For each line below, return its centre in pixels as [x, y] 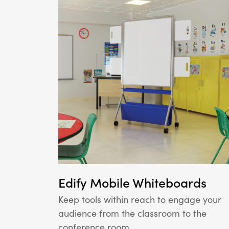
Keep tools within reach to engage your [140, 199]
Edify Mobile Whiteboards [132, 183]
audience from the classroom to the [132, 213]
